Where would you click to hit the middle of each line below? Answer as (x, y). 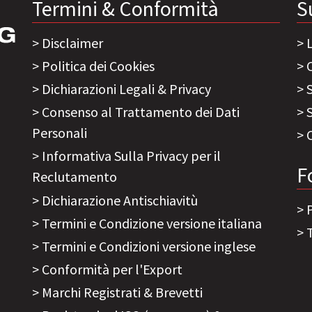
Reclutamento (75, 177)
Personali (60, 133)
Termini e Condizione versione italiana (152, 223)
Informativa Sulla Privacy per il (131, 156)
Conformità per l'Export (112, 270)
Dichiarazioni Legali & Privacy (126, 88)
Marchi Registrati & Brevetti (122, 292)
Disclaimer (72, 42)
